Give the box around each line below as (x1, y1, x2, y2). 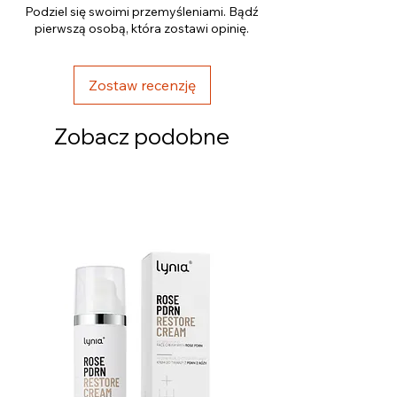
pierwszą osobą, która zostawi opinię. (35, 20, 249, 37)
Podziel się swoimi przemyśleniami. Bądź (25, 4, 259, 20)
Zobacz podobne (54, 122, 230, 151)
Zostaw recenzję (88, 76, 196, 95)
